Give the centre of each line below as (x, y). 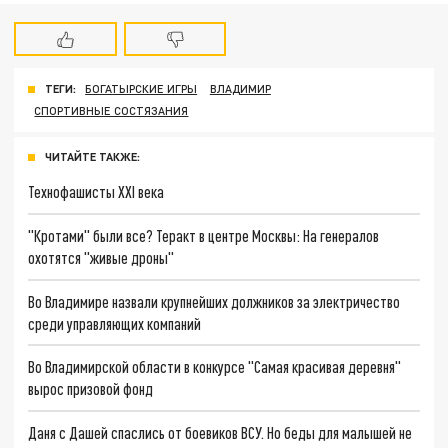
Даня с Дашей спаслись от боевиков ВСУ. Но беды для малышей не (220, 432)
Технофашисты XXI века (96, 192)
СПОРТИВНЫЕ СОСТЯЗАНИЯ (111, 111)
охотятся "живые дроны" (101, 257)
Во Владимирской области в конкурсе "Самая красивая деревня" (215, 367)
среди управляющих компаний (115, 323)
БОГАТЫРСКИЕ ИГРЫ (141, 89)
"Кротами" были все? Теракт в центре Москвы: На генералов (204, 235)
